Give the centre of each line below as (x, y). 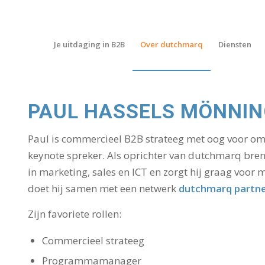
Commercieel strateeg (93, 241)
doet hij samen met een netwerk (103, 189)
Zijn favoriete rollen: (74, 214)
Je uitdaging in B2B (89, 44)
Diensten (235, 44)
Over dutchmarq (172, 44)
